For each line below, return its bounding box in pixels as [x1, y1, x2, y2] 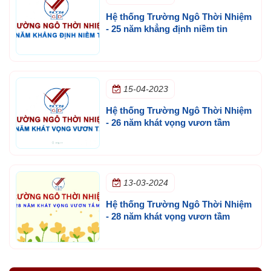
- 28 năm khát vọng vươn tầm [105, 211, 230, 221]
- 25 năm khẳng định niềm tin [105, 23, 227, 34]
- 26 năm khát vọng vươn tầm [105, 117, 230, 128]
